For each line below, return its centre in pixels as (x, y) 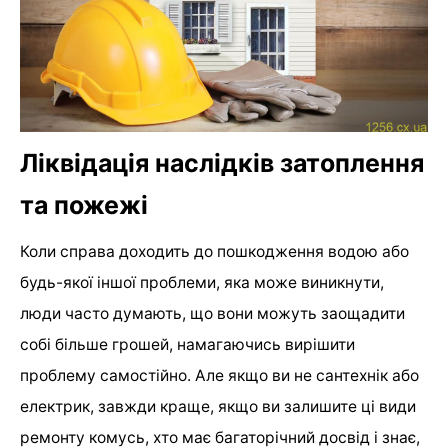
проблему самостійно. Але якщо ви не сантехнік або (219, 375)
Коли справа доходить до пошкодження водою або (214, 251)
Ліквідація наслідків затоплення (222, 162)
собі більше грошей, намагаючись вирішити (187, 344)
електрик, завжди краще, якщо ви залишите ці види (218, 406)
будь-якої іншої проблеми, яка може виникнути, (202, 282)
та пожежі (84, 204)
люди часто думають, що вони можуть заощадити (212, 313)
